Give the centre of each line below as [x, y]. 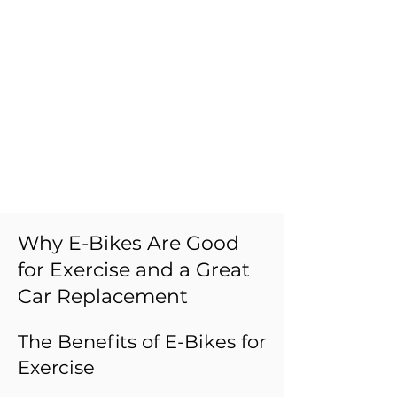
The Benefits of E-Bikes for [142, 342]
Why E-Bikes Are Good [128, 244]
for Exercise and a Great [134, 270]
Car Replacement [103, 297]
